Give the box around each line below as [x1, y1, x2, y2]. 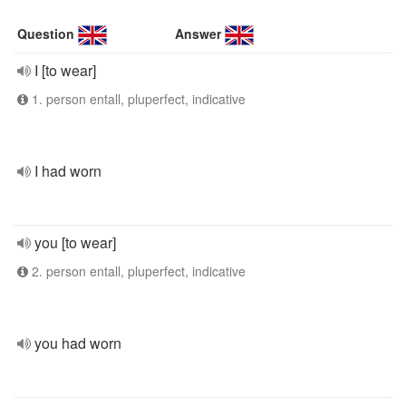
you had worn [34, 333, 121, 353]
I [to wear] [34, 60, 96, 81]
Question [17, 24, 74, 43]
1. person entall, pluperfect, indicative [28, 90, 246, 108]
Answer [175, 24, 222, 43]
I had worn [34, 160, 101, 181]
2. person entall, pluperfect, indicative [28, 262, 246, 280]
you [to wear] [34, 232, 116, 253]
